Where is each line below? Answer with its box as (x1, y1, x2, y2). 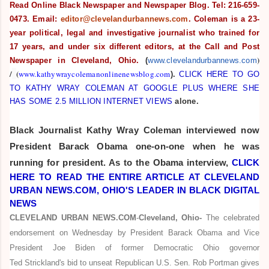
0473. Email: (10, 14, 61, 23)
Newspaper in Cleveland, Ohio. (10, 55, 146, 65)
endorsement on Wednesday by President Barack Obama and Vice (10, 228, 259, 237)
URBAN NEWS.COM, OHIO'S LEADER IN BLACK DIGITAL (10, 184, 259, 195)
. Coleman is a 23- (188, 14, 259, 23)
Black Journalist (10, 124, 86, 135)
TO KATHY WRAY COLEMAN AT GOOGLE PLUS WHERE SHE (10, 83, 259, 92)
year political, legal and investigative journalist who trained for (10, 28, 259, 37)
